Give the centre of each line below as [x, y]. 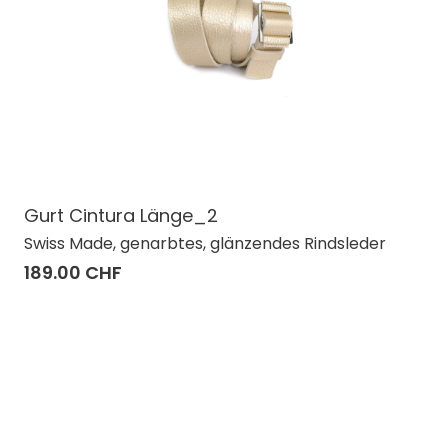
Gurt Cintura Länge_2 [121, 215]
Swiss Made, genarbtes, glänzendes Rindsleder [205, 243]
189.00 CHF [73, 272]
